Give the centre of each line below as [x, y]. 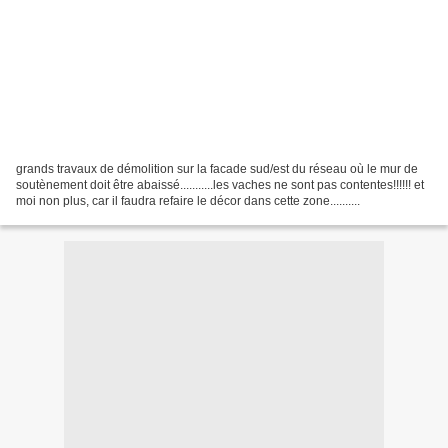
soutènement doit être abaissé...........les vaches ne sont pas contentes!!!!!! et [220, 184]
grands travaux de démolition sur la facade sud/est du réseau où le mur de [217, 168]
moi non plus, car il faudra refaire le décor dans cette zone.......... [188, 200]
